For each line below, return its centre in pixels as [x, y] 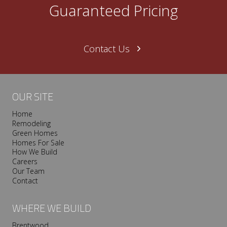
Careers [25, 162]
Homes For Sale [38, 142]
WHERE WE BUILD [52, 208]
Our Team [28, 171]
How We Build [35, 152]
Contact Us [107, 48]
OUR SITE [33, 96]
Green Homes [35, 133]
